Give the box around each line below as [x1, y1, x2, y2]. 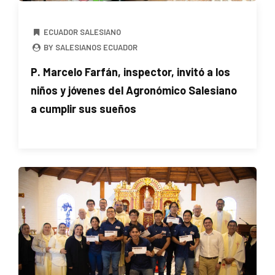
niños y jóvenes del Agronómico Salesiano [31, 83, 237, 97]
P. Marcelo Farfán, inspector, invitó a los [31, 64, 230, 79]
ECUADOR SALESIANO [44, 26, 122, 37]
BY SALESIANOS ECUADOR [42, 42, 138, 52]
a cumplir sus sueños [31, 101, 136, 115]
